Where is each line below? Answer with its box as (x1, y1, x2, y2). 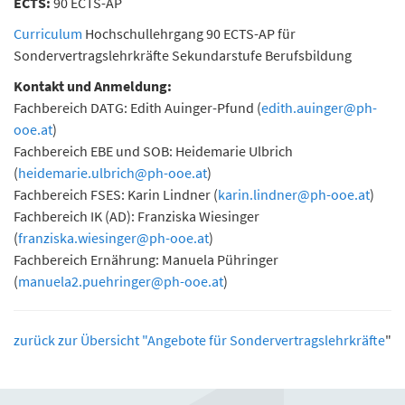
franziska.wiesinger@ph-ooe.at (18, 229, 209, 247)
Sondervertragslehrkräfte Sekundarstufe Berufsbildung (14, 46, 352, 64)
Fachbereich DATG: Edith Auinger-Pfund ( (14, 99, 261, 117)
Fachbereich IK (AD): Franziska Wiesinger (14, 207, 259, 225)
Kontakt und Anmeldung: (14, 77, 172, 95)
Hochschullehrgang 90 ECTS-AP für (82, 24, 296, 42)
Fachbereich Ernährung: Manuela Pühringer (14, 250, 278, 268)
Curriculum (14, 24, 82, 42)
